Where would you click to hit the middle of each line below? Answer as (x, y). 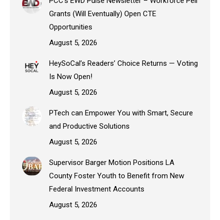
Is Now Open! (71, 76)
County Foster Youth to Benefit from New (117, 176)
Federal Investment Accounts (97, 189)
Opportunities (71, 27)
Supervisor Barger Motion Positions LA (112, 162)
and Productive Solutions (89, 126)
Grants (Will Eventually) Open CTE (103, 14)
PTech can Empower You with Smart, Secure (121, 113)
